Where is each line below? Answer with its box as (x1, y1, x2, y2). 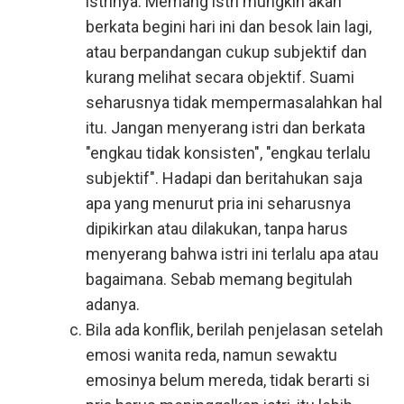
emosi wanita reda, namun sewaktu (86, 345, 337, 364)
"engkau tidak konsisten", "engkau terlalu (86, 143, 371, 162)
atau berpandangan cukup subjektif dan (86, 42, 367, 61)
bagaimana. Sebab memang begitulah (86, 270, 353, 289)
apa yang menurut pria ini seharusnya (86, 194, 351, 213)
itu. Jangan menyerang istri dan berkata (86, 118, 365, 137)
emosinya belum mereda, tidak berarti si (86, 371, 370, 390)
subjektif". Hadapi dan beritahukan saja (86, 169, 363, 188)
